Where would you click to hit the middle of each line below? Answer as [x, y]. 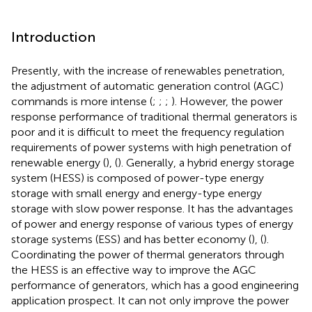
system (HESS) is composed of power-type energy [138, 178]
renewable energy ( [58, 162]
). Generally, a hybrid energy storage [206, 162]
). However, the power [227, 101]
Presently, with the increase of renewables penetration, [148, 70]
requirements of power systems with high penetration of [151, 147]
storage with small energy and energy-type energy [136, 193]
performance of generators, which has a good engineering [155, 285]
